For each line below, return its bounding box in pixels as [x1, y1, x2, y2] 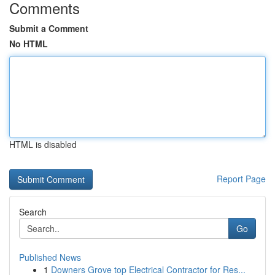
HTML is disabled [9, 138, 77, 150]
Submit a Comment [9, 22, 88, 34]
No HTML [9, 37, 48, 50]
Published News [19, 251, 81, 263]
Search [19, 206, 47, 218]
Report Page [217, 172, 266, 185]
